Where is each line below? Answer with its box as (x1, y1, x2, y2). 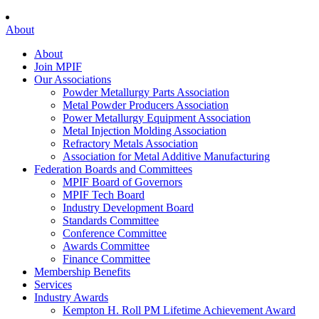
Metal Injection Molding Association (63, 125, 226, 137)
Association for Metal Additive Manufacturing (63, 150, 270, 162)
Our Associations (34, 73, 111, 85)
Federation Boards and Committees (34, 163, 192, 175)
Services (34, 278, 72, 291)
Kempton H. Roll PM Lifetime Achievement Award (63, 304, 296, 316)
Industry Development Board (63, 202, 194, 214)
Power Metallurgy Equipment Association (63, 112, 251, 124)
